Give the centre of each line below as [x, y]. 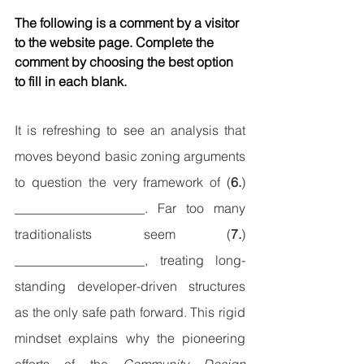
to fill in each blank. [71, 82]
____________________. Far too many [130, 208]
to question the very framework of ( [123, 182]
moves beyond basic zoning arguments [130, 156]
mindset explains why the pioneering [130, 338]
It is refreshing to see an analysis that [130, 130]
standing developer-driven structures [130, 286]
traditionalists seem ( [123, 234]
